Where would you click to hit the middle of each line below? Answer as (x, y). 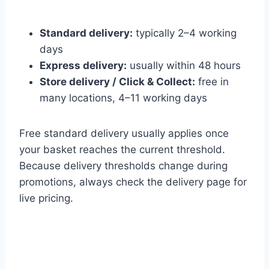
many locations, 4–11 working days (123, 98)
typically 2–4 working (185, 33)
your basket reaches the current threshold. (122, 150)
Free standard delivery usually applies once (124, 134)
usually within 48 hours (184, 66)
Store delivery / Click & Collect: (117, 82)
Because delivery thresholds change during (123, 166)
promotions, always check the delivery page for (133, 182)
